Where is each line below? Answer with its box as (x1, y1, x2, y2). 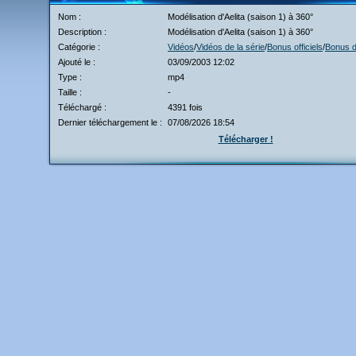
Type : (58, 72, 82, 82)
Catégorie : (58, 42, 100, 52)
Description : (58, 27, 106, 37)
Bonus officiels (267, 42, 323, 52)
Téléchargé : (58, 103, 106, 112)
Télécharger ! (218, 134, 273, 144)
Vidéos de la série (196, 42, 265, 52)
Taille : (58, 87, 82, 97)
